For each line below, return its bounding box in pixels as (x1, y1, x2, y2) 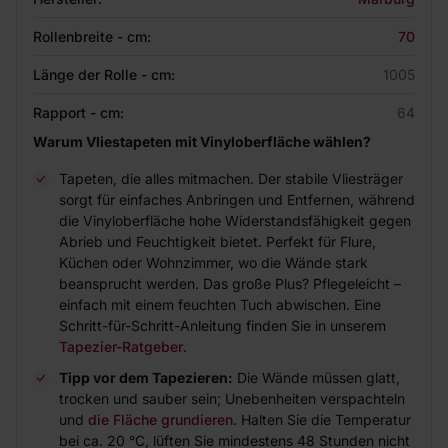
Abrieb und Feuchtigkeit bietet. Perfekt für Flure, (59, 233, 376, 250)
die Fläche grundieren (88, 411, 233, 428)
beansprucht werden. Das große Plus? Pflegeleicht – (59, 275, 401, 292)
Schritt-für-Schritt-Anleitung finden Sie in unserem (59, 317, 386, 334)
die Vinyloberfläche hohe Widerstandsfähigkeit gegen (59, 212, 411, 229)
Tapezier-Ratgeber (59, 338, 183, 355)
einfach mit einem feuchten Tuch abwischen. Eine (59, 296, 381, 313)
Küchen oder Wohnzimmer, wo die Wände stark (59, 254, 368, 271)
